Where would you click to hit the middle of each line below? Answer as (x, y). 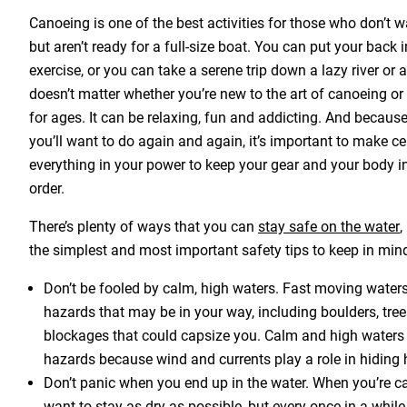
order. (47, 189)
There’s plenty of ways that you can (144, 227)
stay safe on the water (329, 227)
